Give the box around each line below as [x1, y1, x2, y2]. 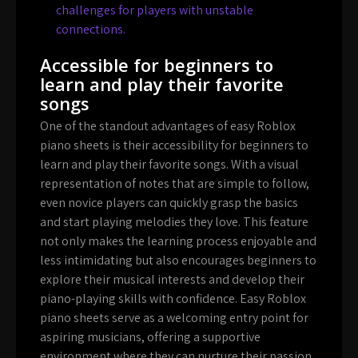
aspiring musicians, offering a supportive [40, 328, 261, 346]
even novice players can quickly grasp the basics [40, 194, 298, 212]
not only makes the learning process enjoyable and [40, 233, 316, 250]
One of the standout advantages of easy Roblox [40, 117, 296, 135]
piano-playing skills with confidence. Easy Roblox [40, 290, 306, 308]
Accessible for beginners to [40, 53, 273, 78]
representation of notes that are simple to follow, [40, 175, 309, 193]
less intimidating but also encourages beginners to [40, 252, 316, 269]
